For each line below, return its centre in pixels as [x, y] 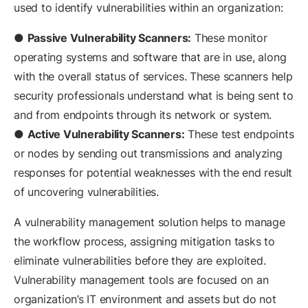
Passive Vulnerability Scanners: [109, 38]
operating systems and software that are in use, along [150, 57]
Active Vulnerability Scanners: [106, 134]
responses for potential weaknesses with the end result [153, 173]
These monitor [229, 38]
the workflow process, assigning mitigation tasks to [144, 242]
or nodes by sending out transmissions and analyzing [148, 154]
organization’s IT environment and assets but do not [145, 299]
